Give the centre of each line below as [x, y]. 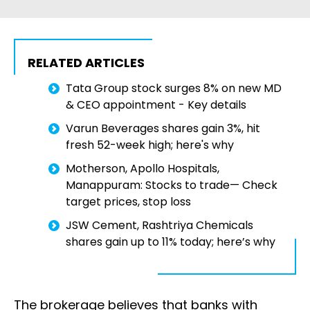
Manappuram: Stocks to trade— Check [172, 185]
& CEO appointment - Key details [156, 105]
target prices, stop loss [128, 202]
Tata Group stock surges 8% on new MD [174, 89]
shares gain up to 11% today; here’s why [171, 242]
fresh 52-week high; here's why [150, 145]
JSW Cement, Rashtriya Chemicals [159, 226]
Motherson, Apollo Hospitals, [143, 169]
